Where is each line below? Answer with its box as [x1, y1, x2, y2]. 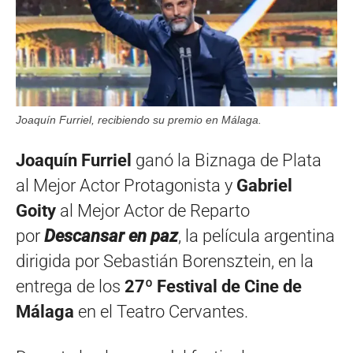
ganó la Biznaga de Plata [132, 150, 321, 170]
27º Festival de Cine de [124, 276, 302, 296]
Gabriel [236, 175, 292, 195]
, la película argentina [178, 225, 335, 246]
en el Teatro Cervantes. [78, 301, 248, 321]
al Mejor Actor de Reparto [56, 200, 250, 221]
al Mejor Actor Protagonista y [16, 175, 236, 195]
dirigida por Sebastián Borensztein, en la [16, 251, 314, 271]
